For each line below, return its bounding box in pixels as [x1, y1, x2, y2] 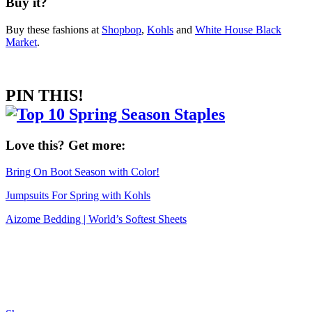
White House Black [195, 23, 281, 36]
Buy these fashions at [6, 23, 102, 36]
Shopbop [102, 23, 141, 36]
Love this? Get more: [6, 137, 125, 153]
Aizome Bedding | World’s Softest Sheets [6, 213, 187, 226]
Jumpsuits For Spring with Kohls [6, 189, 150, 202]
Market [6, 36, 37, 48]
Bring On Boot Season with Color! [6, 166, 159, 178]
